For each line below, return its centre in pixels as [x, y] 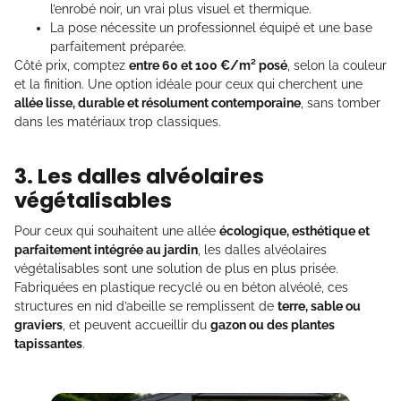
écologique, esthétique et [294, 231]
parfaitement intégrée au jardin [106, 250]
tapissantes [48, 344]
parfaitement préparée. [118, 47]
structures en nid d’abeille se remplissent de [146, 307]
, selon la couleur [337, 66]
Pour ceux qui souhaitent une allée [117, 231]
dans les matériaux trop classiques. [118, 122]
